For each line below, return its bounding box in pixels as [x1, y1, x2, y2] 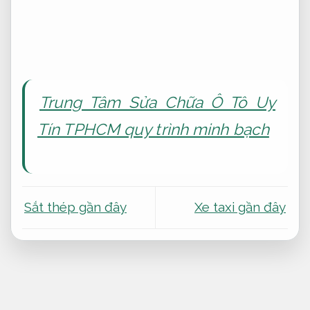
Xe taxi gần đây [194, 199, 286, 215]
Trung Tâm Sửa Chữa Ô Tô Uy [39, 93, 275, 112]
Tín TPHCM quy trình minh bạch [37, 120, 269, 139]
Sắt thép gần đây [24, 199, 127, 215]
